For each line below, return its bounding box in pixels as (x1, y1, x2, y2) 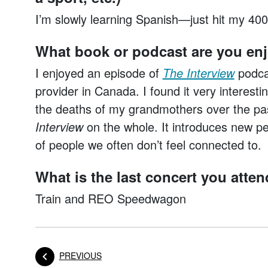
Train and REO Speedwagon (35, 190, 186, 207)
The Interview (162, 64, 234, 81)
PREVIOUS (59, 249, 102, 261)
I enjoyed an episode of (35, 64, 163, 81)
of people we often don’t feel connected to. (35, 136, 261, 153)
